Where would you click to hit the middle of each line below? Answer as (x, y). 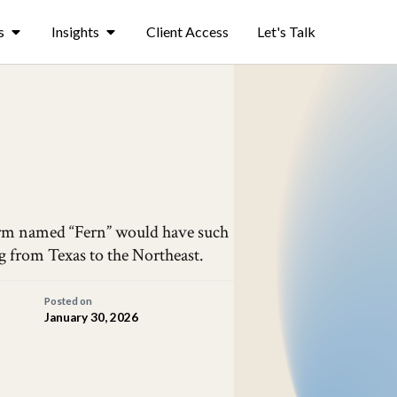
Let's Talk (286, 31)
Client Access (187, 31)
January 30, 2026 (91, 317)
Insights (75, 31)
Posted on (68, 301)
